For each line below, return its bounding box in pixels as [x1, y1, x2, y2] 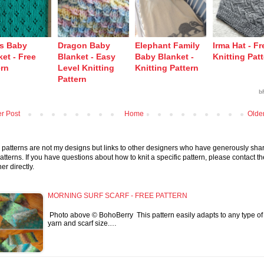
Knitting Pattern [135, 62, 199, 72]
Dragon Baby [57, 40, 110, 50]
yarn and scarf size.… [48, 219, 117, 227]
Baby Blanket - [135, 51, 194, 61]
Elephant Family [135, 40, 200, 50]
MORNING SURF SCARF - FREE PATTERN [48, 191, 187, 200]
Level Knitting [57, 62, 114, 72]
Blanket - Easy [57, 51, 115, 61]
